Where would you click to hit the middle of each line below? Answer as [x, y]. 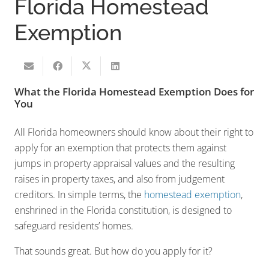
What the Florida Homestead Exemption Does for [134, 92]
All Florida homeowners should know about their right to [134, 132]
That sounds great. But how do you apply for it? [113, 251]
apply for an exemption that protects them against [120, 148]
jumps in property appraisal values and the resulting [125, 164]
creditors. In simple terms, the [79, 195]
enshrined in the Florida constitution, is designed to [123, 210]
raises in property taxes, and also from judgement [119, 179]
